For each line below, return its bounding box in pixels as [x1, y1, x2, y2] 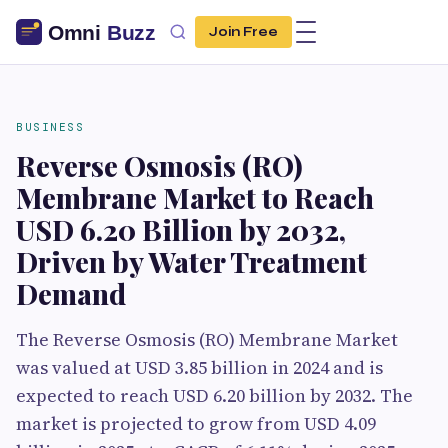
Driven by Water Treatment [16, 243, 367, 280]
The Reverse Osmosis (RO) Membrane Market [16, 327, 398, 352]
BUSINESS [16, 120, 84, 134]
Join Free [209, 24, 278, 40]
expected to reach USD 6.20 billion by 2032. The [16, 383, 413, 408]
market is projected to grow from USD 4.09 [16, 411, 376, 436]
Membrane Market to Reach [16, 179, 374, 216]
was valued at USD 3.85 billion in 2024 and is [16, 355, 383, 380]
